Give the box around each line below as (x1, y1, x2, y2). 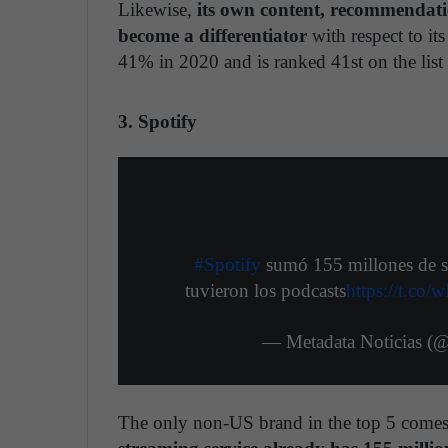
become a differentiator (118, 25, 307, 47)
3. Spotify (118, 111, 197, 133)
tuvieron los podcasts (184, 280, 346, 302)
